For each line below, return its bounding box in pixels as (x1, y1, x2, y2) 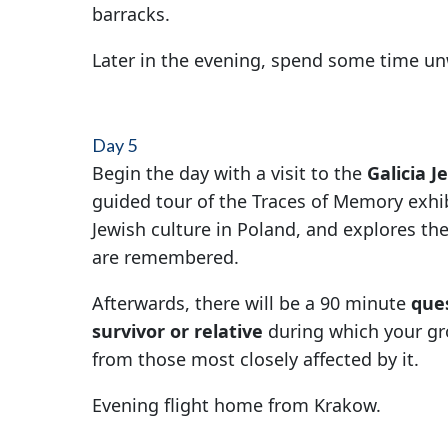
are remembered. (91, 245, 239, 270)
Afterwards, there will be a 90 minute (91, 291, 411, 316)
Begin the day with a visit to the (91, 161, 367, 186)
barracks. (91, 2, 170, 27)
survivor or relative (91, 319, 263, 344)
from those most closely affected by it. (91, 347, 419, 372)
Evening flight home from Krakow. (91, 393, 381, 418)
